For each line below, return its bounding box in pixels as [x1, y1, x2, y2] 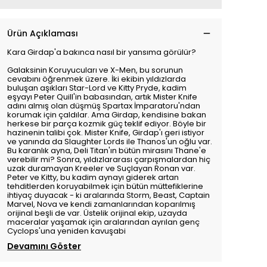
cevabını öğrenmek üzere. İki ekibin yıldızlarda [7, 73, 186, 85]
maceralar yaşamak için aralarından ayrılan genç [7, 216, 200, 228]
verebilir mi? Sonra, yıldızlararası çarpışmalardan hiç [7, 154, 210, 165]
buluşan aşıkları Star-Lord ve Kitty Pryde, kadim [7, 82, 187, 94]
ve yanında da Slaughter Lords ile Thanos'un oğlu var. [7, 136, 212, 147]
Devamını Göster [7, 240, 81, 252]
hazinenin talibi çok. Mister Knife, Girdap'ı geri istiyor [7, 127, 204, 138]
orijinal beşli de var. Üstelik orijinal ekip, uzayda [7, 207, 187, 219]
